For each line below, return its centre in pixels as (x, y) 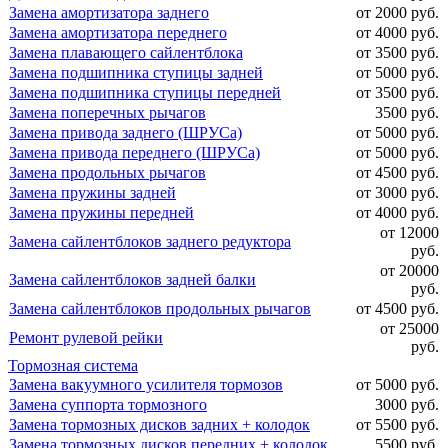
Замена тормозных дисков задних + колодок (159, 424)
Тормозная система (73, 365)
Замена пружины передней (101, 212)
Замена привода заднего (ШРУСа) (125, 132)
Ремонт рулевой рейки (86, 337)
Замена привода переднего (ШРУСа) (134, 152)
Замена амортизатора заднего (109, 12)
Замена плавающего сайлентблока (126, 52)
